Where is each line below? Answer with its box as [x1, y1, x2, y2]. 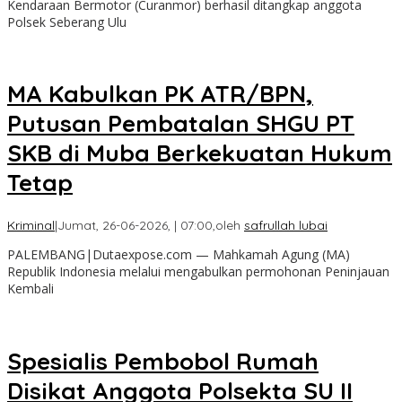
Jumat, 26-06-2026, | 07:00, [57, 216, 215, 233]
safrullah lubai [244, 216, 328, 233]
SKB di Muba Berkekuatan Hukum [7, 138, 392, 169]
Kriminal [7, 216, 55, 233]
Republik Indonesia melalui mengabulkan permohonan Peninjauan [7, 262, 389, 280]
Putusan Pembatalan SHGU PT [7, 109, 354, 139]
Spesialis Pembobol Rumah [7, 345, 319, 376]
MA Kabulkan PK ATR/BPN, [7, 79, 313, 109]
